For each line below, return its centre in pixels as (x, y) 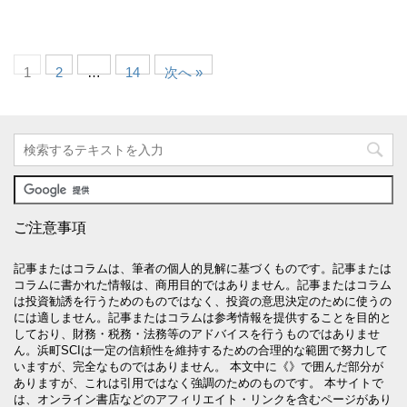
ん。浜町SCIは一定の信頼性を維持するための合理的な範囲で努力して (201, 350)
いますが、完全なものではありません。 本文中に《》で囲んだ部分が (199, 366)
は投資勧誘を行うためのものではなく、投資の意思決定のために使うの (203, 301)
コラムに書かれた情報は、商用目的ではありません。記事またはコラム (203, 284)
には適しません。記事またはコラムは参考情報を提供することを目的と (203, 317)
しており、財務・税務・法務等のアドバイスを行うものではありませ (197, 333)
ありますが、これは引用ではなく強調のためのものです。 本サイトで (199, 382)
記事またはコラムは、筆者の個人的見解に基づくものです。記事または (203, 268)
